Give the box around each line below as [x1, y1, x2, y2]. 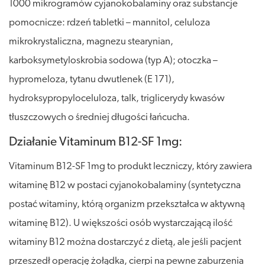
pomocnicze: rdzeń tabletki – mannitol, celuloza [9, 17, 210, 28]
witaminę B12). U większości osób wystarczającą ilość [9, 218, 232, 228]
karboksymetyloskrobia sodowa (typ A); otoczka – [9, 55, 218, 66]
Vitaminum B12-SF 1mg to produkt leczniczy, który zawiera [9, 161, 252, 172]
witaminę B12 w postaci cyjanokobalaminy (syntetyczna [9, 180, 241, 190]
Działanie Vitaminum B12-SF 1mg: [9, 135, 182, 148]
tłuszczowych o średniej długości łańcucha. [9, 112, 190, 122]
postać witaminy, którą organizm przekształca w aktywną [9, 199, 245, 209]
